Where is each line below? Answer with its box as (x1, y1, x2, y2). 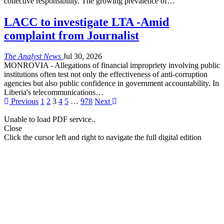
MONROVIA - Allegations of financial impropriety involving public (4, 61, 220, 70)
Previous (9, 97, 38, 106)
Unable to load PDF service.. (4, 115, 95, 124)
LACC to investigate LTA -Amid (4, 15, 169, 28)
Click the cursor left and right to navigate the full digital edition (4, 133, 201, 142)
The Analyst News (4, 52, 63, 61)
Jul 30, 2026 (63, 52, 102, 61)
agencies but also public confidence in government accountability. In (4, 79, 219, 88)
